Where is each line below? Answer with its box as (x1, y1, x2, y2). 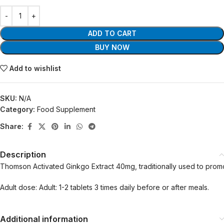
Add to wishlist (9, 63, 61, 72)
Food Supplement (37, 104, 95, 113)
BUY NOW (94, 42, 129, 51)
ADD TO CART (87, 28, 136, 37)
